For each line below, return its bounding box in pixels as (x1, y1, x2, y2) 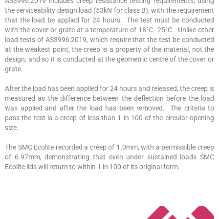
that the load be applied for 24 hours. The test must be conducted (5, 16, 214, 24)
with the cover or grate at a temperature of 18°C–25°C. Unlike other (5, 25, 214, 34)
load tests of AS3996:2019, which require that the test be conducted (5, 35, 214, 44)
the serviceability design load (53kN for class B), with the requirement (5, 6, 214, 14)
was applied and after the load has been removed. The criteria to (5, 104, 214, 112)
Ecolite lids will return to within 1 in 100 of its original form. (5, 162, 180, 171)
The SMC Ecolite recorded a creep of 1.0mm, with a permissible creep (5, 143, 214, 151)
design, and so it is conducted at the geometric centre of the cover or (5, 55, 214, 63)
